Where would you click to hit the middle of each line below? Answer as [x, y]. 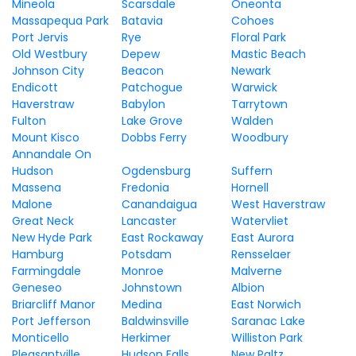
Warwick [254, 87]
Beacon [142, 71]
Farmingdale [46, 271]
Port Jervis [40, 37]
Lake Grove [152, 121]
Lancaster [149, 221]
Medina [141, 304]
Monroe [142, 271]
